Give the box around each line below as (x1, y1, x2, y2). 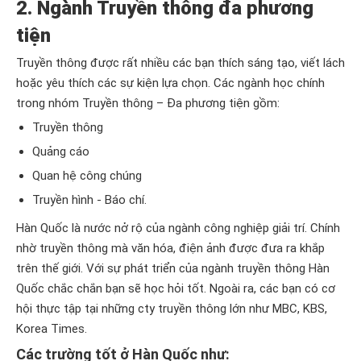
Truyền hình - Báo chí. (32, 193, 147, 207)
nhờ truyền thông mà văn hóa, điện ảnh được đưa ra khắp (16, 241, 325, 255)
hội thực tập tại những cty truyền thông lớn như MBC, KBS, (16, 301, 327, 316)
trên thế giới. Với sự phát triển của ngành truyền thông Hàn (16, 261, 330, 276)
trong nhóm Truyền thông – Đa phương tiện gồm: (16, 96, 280, 110)
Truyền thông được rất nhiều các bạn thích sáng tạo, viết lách (16, 56, 345, 70)
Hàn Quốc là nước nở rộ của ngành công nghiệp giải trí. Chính (16, 221, 340, 235)
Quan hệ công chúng (32, 168, 142, 183)
